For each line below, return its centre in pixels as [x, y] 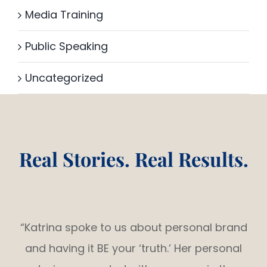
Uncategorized [64, 77]
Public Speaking [66, 46]
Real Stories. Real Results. [133, 159]
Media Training [64, 14]
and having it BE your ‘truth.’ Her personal [133, 248]
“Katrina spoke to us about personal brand [133, 227]
